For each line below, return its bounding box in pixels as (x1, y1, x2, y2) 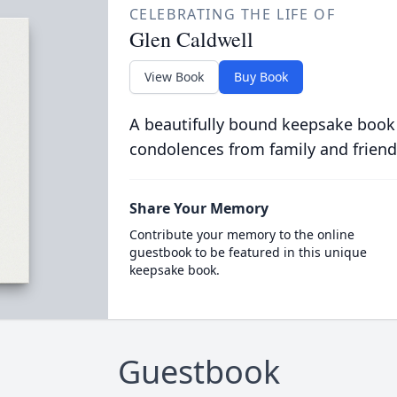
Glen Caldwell (128, 25, 253, 53)
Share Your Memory (128, 198, 269, 218)
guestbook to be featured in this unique (128, 244, 367, 261)
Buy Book (233, 68, 288, 85)
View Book (144, 68, 204, 85)
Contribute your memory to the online (128, 226, 354, 243)
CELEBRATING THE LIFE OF (128, 4, 336, 24)
